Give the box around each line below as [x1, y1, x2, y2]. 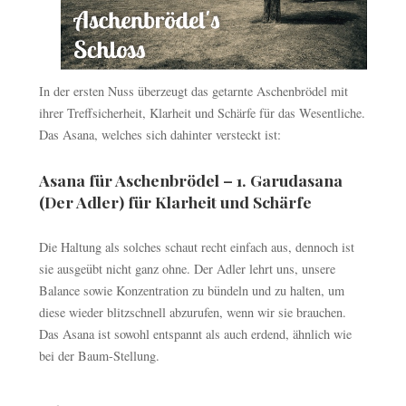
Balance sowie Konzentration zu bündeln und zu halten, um [38, 281, 344, 299]
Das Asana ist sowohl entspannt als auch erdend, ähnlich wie [38, 324, 352, 343]
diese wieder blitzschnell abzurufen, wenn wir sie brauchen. [38, 303, 346, 321]
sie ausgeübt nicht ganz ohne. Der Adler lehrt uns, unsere [38, 259, 335, 277]
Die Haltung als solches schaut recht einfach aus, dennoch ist [38, 237, 354, 256]
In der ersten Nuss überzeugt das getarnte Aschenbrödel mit [38, 82, 348, 100]
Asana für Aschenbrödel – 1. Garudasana [38, 169, 343, 190]
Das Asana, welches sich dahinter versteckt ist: [38, 125, 281, 143]
